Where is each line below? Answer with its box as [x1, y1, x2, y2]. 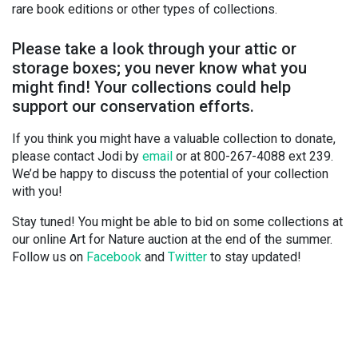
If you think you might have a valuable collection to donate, [12, 131, 336, 146]
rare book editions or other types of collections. [12, 2, 277, 17]
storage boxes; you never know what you [12, 58, 307, 78]
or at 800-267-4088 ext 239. [173, 149, 333, 164]
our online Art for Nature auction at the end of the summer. [12, 232, 332, 247]
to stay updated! [207, 249, 301, 265]
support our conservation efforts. [12, 97, 254, 116]
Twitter [168, 249, 207, 265]
